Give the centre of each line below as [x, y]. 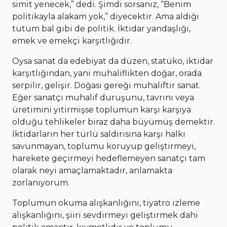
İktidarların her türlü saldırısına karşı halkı [99, 134]
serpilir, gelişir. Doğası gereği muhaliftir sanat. [106, 86]
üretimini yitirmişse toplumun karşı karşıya [102, 110]
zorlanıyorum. [41, 183]
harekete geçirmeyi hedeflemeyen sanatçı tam [109, 159]
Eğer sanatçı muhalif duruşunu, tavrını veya [103, 98]
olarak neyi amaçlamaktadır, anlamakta [92, 171]
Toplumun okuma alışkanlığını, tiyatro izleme [106, 203]
